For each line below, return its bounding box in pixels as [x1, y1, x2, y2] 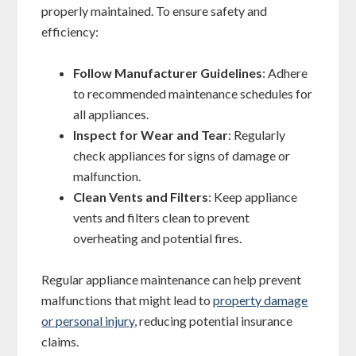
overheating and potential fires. [73, 230, 242, 246]
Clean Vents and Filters [73, 189, 209, 205]
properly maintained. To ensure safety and [41, 3, 268, 19]
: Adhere [262, 65, 308, 81]
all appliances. [73, 106, 149, 122]
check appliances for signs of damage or [73, 148, 291, 164]
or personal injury [41, 313, 135, 329]
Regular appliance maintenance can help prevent [41, 272, 302, 288]
